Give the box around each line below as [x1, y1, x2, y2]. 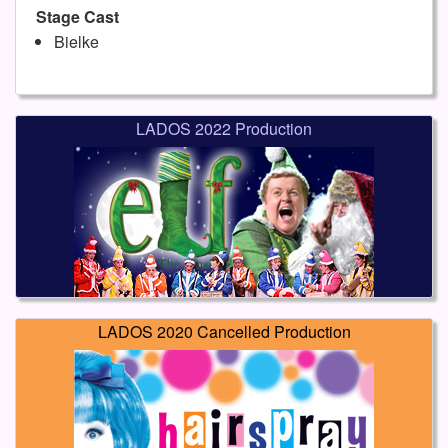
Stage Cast [36, 5, 119, 29]
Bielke [53, 30, 99, 54]
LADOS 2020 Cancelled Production [97, 320, 351, 344]
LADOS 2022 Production [136, 117, 312, 141]
